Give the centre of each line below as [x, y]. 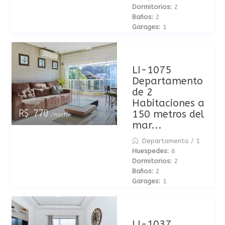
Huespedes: [150, 151]
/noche [59, 115]
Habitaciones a [168, 103]
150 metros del [168, 114]
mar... [147, 125]
